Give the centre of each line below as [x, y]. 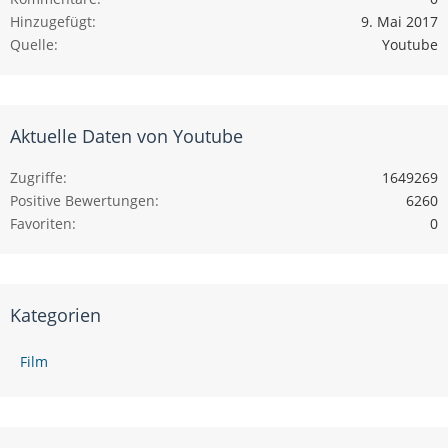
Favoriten [41, 223]
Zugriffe [36, 177]
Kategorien [55, 314]
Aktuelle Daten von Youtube [126, 135]
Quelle [32, 44]
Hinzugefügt [51, 21]
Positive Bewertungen [82, 200]
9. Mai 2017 [399, 21]
